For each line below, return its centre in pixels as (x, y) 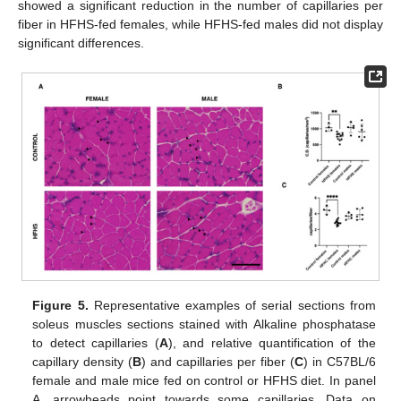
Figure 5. (60, 305)
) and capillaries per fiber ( (218, 361)
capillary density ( (83, 361)
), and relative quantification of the (272, 342)
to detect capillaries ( (96, 342)
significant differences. (81, 43)
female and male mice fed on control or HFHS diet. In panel (204, 380)
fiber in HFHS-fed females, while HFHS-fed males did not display (200, 24)
